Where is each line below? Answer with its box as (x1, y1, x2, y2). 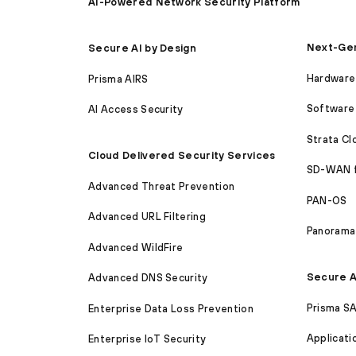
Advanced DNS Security (88, 272, 208, 284)
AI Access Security (88, 103, 184, 116)
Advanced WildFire (88, 241, 184, 253)
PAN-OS (306, 194, 347, 207)
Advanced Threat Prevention (88, 180, 235, 192)
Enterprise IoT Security (88, 333, 207, 346)
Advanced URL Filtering (88, 211, 207, 223)
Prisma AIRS (88, 72, 149, 85)
